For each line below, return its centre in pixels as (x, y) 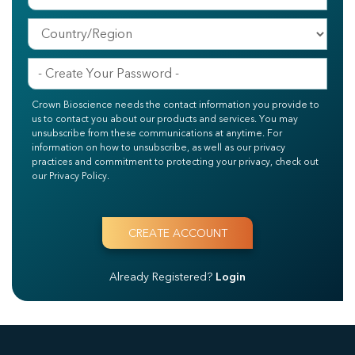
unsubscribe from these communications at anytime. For (157, 133)
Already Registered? (162, 277)
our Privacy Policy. (71, 176)
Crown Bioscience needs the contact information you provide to (176, 104)
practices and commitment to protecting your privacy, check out (175, 161)
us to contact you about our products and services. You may (165, 118)
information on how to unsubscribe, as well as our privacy (158, 147)
